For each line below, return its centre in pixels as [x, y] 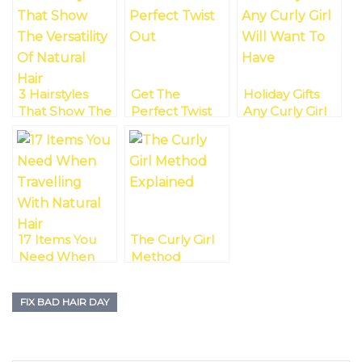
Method [156, 257]
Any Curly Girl [285, 112]
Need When [57, 257]
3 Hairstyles [53, 95]
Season [41, 325]
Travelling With [64, 274]
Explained [161, 274]
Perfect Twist [171, 112]
